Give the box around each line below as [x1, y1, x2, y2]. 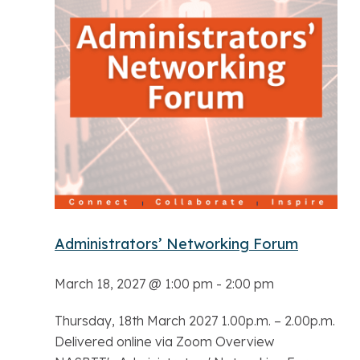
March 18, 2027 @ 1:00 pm [55, 275, 213, 292]
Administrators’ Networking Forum [55, 234, 298, 253]
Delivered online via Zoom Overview [55, 333, 274, 350]
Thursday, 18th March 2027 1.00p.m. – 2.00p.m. [55, 312, 335, 329]
